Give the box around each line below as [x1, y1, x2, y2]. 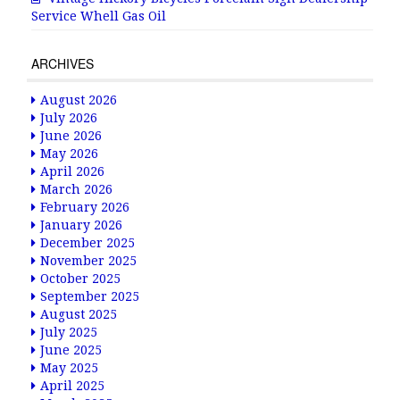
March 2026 [40, 182, 112, 196]
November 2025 [40, 254, 137, 268]
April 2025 [40, 379, 104, 393]
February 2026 [40, 200, 129, 214]
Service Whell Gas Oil [31, 9, 166, 23]
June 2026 [40, 129, 102, 143]
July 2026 [40, 111, 97, 125]
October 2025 [40, 271, 121, 286]
